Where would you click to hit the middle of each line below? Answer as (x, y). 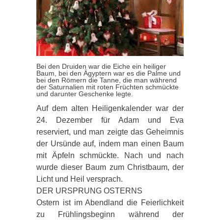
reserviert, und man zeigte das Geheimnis (110, 132)
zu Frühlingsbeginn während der (110, 214)
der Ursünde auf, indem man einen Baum (110, 143)
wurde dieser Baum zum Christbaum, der (110, 167)
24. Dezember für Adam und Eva (110, 120)
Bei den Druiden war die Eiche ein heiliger (101, 66)
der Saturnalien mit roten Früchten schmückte (108, 87)
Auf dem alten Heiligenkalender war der (110, 108)
